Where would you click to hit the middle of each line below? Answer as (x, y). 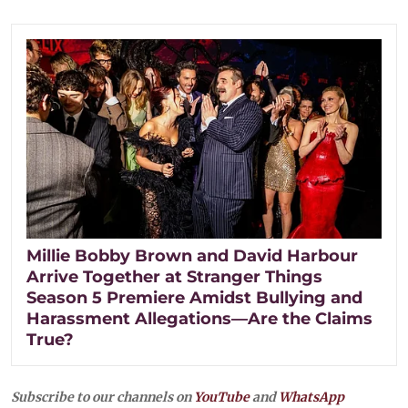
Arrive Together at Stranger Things (174, 276)
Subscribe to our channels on (102, 397)
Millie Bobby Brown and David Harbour (192, 255)
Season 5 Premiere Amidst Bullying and (194, 297)
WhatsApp (311, 397)
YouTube (222, 397)
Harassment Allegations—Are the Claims (199, 318)
